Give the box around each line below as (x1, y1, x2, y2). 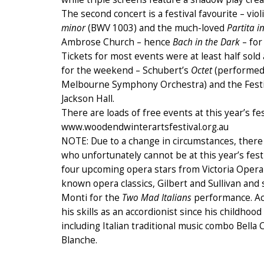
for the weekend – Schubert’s (61, 64, 191, 77)
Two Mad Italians (122, 191, 192, 204)
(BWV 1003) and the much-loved (88, 21, 227, 34)
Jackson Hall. (61, 92, 114, 105)
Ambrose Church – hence (61, 35, 173, 48)
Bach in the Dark (173, 35, 240, 48)
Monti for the (61, 191, 122, 204)
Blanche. (61, 233, 97, 246)
